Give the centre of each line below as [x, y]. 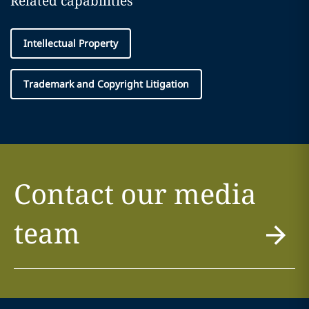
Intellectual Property [71, 43]
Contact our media [135, 193]
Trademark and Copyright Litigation [106, 84]
